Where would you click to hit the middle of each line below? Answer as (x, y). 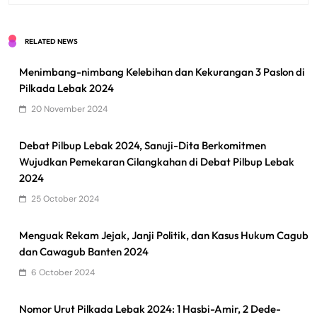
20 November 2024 (69, 109)
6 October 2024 (63, 272)
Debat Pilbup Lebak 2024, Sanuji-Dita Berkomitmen (143, 145)
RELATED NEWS (51, 41)
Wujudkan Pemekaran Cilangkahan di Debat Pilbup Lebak (157, 161)
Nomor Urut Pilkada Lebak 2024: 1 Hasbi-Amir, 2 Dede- (150, 309)
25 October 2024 (65, 198)
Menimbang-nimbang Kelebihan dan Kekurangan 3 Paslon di (162, 71)
